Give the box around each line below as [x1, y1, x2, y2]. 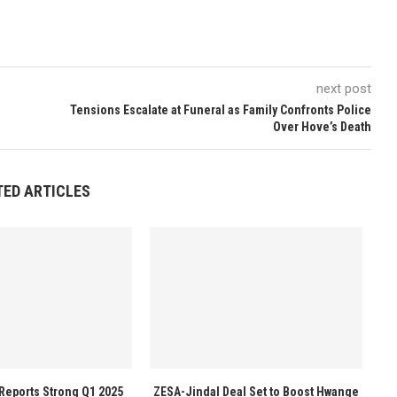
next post [315, 81, 371, 97]
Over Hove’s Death [272, 120, 371, 134]
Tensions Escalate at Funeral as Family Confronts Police [69, 103, 371, 117]
